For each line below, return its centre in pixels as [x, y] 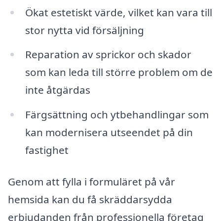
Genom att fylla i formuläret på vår [92, 182]
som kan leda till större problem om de [119, 72]
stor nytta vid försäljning [84, 30]
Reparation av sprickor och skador [108, 55]
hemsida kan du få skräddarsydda [90, 200]
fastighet [47, 150]
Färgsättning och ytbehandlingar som [117, 115]
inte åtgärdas [57, 90]
